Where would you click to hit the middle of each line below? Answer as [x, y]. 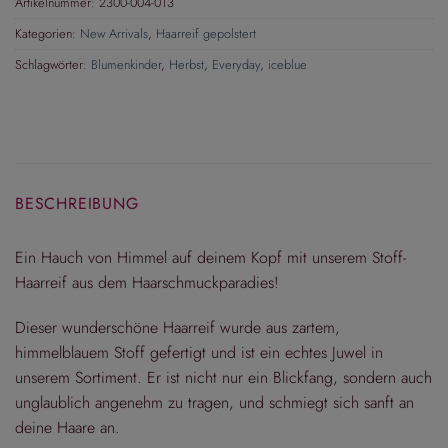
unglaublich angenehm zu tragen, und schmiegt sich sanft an [214, 403]
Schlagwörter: [53, 64]
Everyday [236, 64]
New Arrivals [114, 33]
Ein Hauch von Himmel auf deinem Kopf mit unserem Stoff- [210, 257]
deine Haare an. [67, 428]
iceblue [287, 64]
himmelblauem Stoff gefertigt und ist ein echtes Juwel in [199, 353]
